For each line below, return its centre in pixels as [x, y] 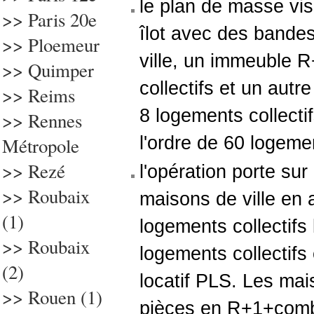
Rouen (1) [65, 297]
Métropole [41, 146]
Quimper [61, 70]
